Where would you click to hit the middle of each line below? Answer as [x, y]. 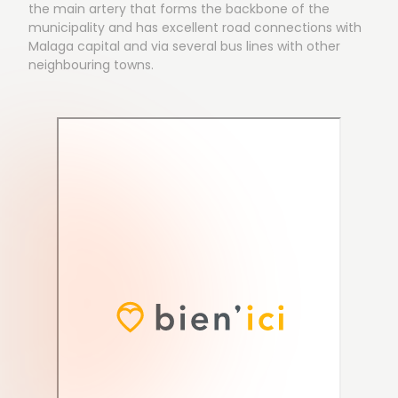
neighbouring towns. [91, 64]
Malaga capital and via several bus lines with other [184, 46]
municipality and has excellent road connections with [195, 27]
